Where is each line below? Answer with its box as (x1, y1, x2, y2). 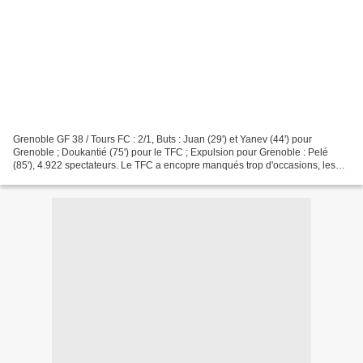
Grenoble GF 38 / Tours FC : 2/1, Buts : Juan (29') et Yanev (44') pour (13, 133, 312, 145)
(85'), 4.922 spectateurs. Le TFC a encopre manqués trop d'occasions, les (13, 159, 335, 171)
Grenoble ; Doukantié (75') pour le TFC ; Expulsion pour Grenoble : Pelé (13, 146, 328, 158)
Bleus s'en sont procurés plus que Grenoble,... (13, 172, 215, 184)
